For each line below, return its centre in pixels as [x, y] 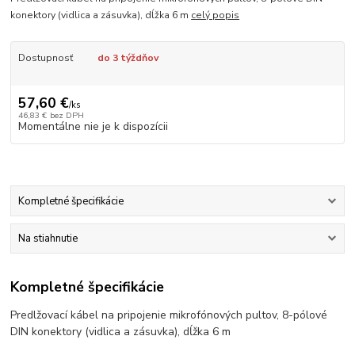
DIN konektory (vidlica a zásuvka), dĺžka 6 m [121, 331]
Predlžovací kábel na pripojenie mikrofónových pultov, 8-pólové [169, 315]
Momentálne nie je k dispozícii [93, 126]
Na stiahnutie [48, 239]
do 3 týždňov [128, 58]
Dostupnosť [45, 58]
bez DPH [67, 115]
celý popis [216, 15]
